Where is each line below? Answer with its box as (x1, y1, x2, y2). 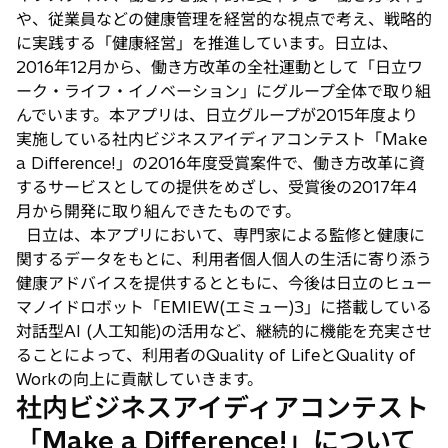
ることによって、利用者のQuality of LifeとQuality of (16, 344, 416, 365)
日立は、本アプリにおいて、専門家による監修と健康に (16, 224, 425, 245)
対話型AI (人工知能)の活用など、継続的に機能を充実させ (16, 320, 432, 341)
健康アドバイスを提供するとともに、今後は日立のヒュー (16, 272, 432, 293)
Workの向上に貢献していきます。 (16, 368, 263, 389)
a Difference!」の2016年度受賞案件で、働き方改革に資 (16, 152, 425, 173)
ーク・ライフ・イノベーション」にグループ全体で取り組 (16, 80, 431, 101)
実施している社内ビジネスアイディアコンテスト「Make (16, 128, 427, 149)
